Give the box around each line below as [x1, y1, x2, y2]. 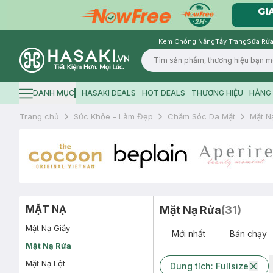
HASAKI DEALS [81, 88, 136, 97]
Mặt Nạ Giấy [26, 223, 70, 233]
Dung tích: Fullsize [170, 260, 249, 271]
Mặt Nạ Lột [26, 258, 65, 268]
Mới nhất [172, 228, 205, 239]
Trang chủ [19, 111, 59, 121]
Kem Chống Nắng [158, 37, 215, 46]
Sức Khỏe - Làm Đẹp [74, 111, 153, 121]
